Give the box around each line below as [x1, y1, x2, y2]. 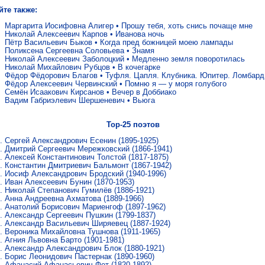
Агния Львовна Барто [5, 235, 82, 244]
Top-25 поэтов [106, 120, 160, 129]
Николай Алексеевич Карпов [5, 30, 108, 38]
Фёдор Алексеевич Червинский [5, 79, 117, 88]
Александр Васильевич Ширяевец [5, 219, 128, 228]
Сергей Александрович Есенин [5, 136, 116, 145]
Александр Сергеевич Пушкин [5, 211, 113, 219]
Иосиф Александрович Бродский [5, 169, 124, 178]
